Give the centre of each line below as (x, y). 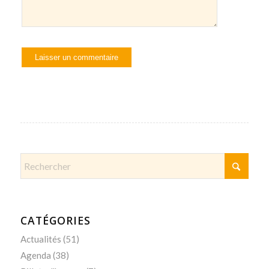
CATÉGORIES (55, 221)
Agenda (35, 255)
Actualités (41, 239)
